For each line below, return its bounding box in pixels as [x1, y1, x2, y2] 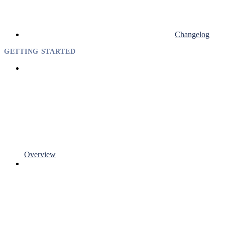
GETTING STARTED [4, 47, 76, 55]
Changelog [175, 30, 209, 39]
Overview [24, 150, 56, 159]
